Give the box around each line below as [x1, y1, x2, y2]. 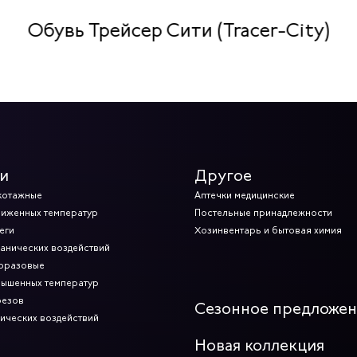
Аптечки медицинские [194, 189, 295, 202]
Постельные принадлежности [194, 206, 332, 220]
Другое [194, 165, 252, 187]
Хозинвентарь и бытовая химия [194, 224, 342, 237]
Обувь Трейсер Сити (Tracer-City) [27, 17, 330, 43]
